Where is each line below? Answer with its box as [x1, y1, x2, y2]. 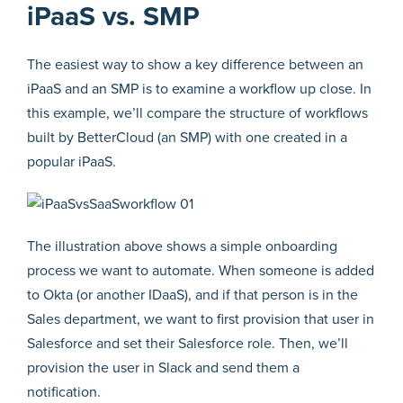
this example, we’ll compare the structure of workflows [27, 103, 368, 122]
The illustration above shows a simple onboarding [27, 237, 337, 255]
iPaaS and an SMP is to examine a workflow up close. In [27, 79, 372, 98]
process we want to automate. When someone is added [27, 261, 374, 280]
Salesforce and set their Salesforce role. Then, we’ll [27, 334, 348, 353]
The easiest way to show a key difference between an [27, 55, 363, 74]
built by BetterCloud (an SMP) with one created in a [27, 128, 347, 147]
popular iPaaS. [27, 152, 116, 171]
